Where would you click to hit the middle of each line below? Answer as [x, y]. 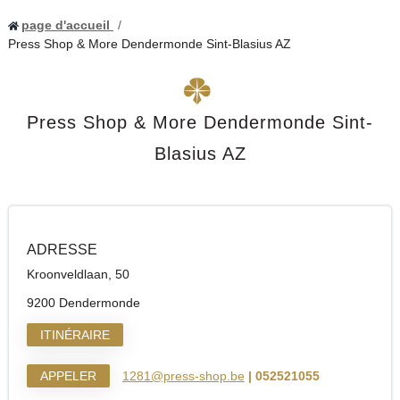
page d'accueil [67, 25]
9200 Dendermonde [83, 303]
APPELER [68, 376]
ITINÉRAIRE [75, 335]
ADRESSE [62, 250]
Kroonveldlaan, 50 [78, 274]
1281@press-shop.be [183, 376]
